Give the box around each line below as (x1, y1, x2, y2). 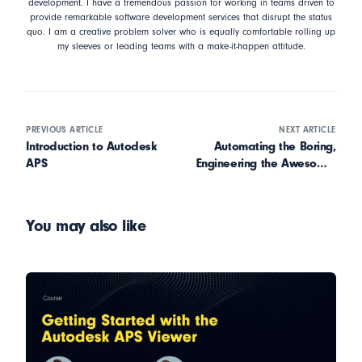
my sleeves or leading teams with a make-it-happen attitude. (57, 40, 305, 52)
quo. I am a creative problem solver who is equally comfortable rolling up (27, 26, 335, 37)
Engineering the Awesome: (196, 155, 336, 170)
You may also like (26, 216, 146, 235)
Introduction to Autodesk (26, 138, 158, 154)
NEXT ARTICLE (279, 124, 336, 135)
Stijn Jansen (273, 189, 336, 204)
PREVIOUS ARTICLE (26, 124, 103, 135)
